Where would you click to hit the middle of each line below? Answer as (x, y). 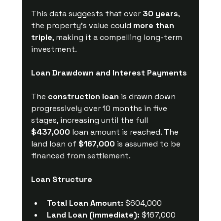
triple (41, 37)
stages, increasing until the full (90, 120)
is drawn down (148, 96)
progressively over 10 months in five (100, 108)
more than (154, 25)
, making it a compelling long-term (118, 37)
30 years (160, 13)
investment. (54, 49)
